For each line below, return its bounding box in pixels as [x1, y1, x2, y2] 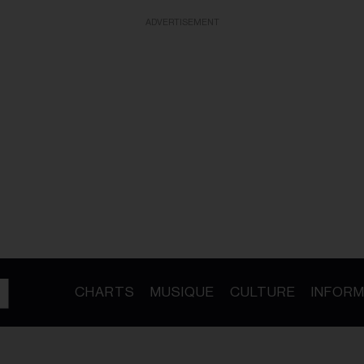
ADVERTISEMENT [145, 18, 219, 27]
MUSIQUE [149, 285, 214, 299]
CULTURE [229, 285, 296, 299]
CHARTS [74, 285, 135, 299]
